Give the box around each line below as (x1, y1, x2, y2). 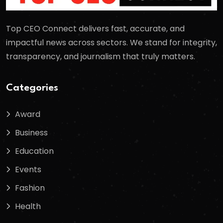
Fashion (15, 182, 45, 194)
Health (15, 200, 41, 212)
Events (15, 163, 41, 175)
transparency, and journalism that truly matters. (6, 51, 195, 63)
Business (15, 126, 48, 138)
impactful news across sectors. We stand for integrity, (6, 37, 217, 49)
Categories (6, 83, 58, 93)
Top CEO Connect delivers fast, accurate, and (6, 23, 185, 35)
